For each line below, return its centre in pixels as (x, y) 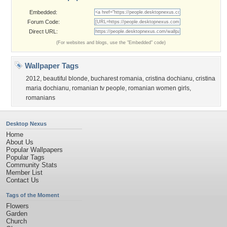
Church (16, 221)
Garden (17, 214)
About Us (20, 142)
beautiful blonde (65, 79)
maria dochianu (47, 88)
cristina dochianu (169, 79)
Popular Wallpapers (34, 150)
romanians (41, 98)
